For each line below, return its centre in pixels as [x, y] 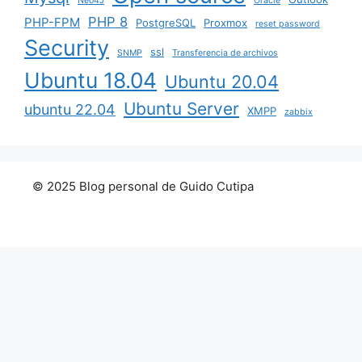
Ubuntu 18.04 [90, 80]
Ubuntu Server [181, 109]
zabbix [299, 112]
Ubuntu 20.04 [222, 82]
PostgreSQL [166, 23]
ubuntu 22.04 [70, 110]
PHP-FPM [52, 23]
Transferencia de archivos [225, 53]
